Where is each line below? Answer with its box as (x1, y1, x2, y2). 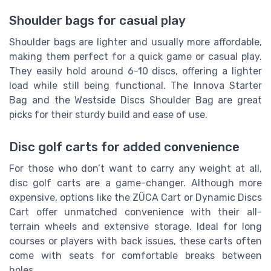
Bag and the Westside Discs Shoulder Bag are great (9, 94, 262, 106)
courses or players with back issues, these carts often (9, 235, 262, 247)
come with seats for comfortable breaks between (9, 250, 262, 262)
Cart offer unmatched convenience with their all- (9, 206, 262, 218)
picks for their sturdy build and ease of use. (9, 109, 207, 121)
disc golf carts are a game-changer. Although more (9, 177, 262, 189)
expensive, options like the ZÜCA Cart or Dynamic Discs (9, 192, 262, 204)
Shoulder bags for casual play (9, 13, 186, 28)
